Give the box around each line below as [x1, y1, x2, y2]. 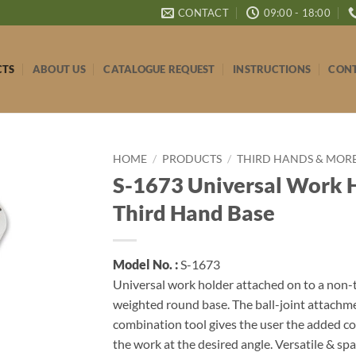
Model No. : [112, 256, 178, 272]
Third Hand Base [112, 199, 275, 226]
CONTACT [178, 6, 229, 19]
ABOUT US [32, 63, 86, 75]
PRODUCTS [161, 153, 222, 165]
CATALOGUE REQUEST [103, 63, 215, 75]
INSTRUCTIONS [233, 63, 311, 75]
